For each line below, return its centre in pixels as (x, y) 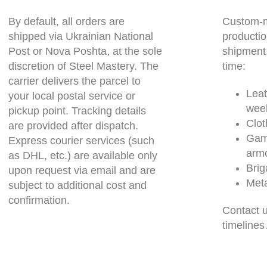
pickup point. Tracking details (77, 111)
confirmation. (39, 200)
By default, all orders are (66, 21)
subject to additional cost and (77, 185)
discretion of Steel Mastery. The (83, 66)
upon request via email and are (82, 170)
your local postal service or (72, 96)
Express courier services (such (81, 140)
